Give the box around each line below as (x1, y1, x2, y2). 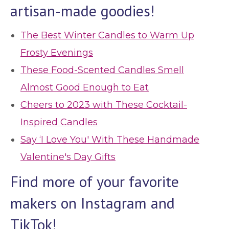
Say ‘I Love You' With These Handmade (20, 134, 199, 145)
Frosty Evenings (20, 47, 93, 58)
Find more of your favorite (10, 171, 179, 191)
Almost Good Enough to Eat (20, 82, 149, 93)
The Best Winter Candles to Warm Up (20, 30, 194, 41)
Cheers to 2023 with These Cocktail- (20, 99, 187, 110)
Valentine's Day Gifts (20, 151, 116, 163)
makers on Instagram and (10, 193, 175, 213)
